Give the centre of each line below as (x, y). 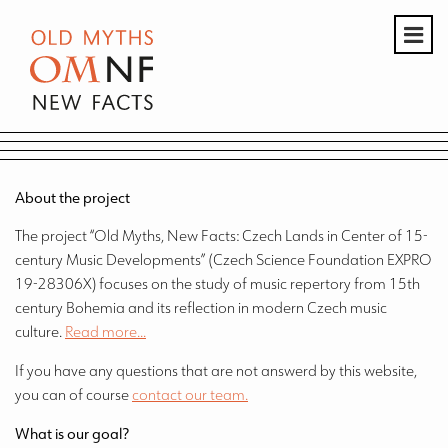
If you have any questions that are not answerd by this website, (216, 370)
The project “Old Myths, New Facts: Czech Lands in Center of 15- (221, 235)
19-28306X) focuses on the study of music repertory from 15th (217, 283)
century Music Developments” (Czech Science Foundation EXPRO (223, 259)
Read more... (105, 331)
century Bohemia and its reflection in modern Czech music (201, 307)
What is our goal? (73, 433)
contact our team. (190, 394)
